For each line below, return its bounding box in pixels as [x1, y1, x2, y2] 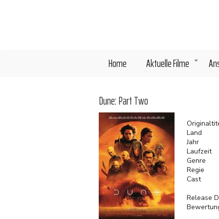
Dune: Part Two [99, 92, 148, 109]
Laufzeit [186, 146, 212, 156]
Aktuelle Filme [146, 55, 189, 71]
